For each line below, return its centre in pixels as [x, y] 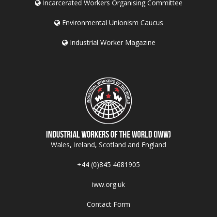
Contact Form [108, 204]
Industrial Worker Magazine [111, 42]
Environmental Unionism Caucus [111, 22]
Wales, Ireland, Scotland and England [108, 144]
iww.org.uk [108, 184]
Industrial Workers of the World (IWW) [108, 134]
